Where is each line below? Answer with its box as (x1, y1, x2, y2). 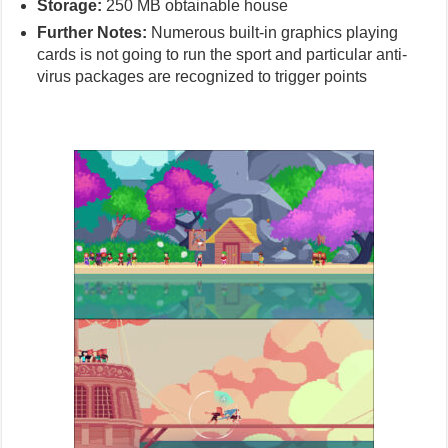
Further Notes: (37, 24, 148, 42)
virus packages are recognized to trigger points (37, 68, 368, 86)
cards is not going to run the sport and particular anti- (37, 46, 408, 64)
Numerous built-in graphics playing (147, 24, 399, 42)
